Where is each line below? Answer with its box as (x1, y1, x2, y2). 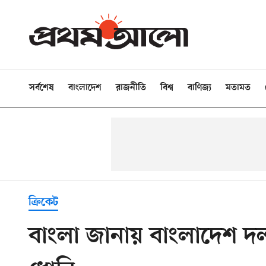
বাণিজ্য (188, 83, 211, 93)
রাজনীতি (116, 83, 146, 93)
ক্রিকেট (28, 195, 58, 210)
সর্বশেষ (29, 83, 54, 93)
